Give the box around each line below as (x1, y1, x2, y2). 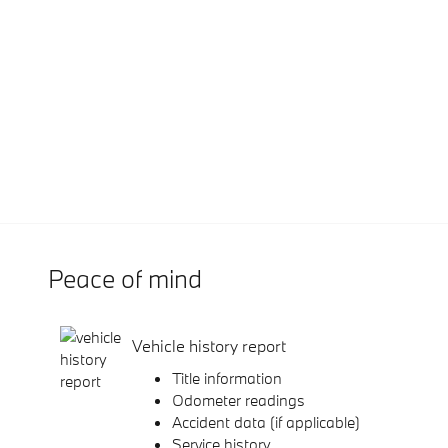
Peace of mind (48, 261, 202, 295)
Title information (172, 367, 282, 388)
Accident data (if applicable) (172, 411, 360, 432)
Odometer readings (172, 389, 305, 410)
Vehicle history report (132, 335, 286, 357)
